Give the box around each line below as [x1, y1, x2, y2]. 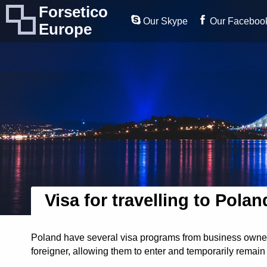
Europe [38, 21, 92, 38]
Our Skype [141, 15, 188, 26]
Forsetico [38, 4, 108, 21]
